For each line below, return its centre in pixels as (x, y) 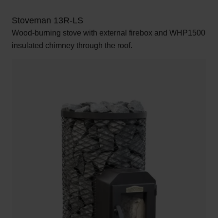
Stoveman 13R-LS (47, 20)
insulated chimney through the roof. (72, 45)
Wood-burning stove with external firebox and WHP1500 (109, 33)
